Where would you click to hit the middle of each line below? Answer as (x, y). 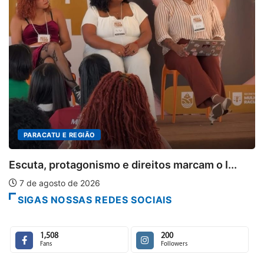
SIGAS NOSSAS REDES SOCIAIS (95, 200)
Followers (174, 245)
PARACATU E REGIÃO (60, 135)
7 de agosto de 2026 (59, 183)
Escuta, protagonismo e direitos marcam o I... (123, 164)
